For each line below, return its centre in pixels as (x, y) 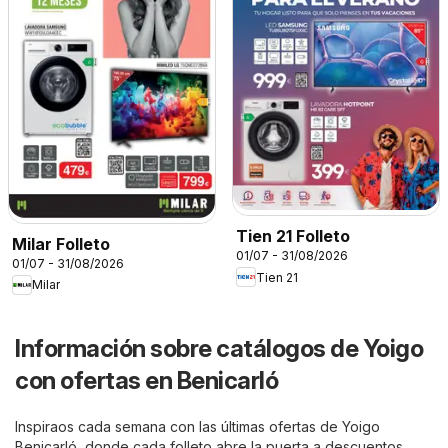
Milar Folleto (61, 243)
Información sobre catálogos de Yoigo (219, 348)
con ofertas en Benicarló (146, 380)
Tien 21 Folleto (293, 236)
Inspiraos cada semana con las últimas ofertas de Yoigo (197, 426)
